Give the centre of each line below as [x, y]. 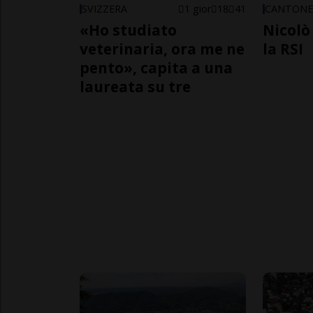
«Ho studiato [128, 30]
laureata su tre [135, 86]
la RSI [283, 49]
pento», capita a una [156, 67]
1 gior [198, 8]
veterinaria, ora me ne [162, 49]
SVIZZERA [104, 8]
